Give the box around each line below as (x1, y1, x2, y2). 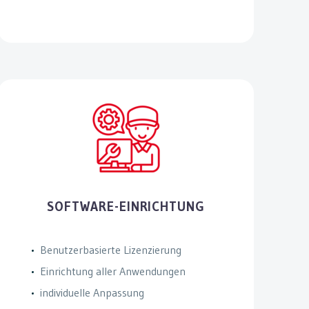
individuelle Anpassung (39, 285, 144, 299)
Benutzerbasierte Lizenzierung (39, 242, 181, 257)
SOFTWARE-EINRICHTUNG (47, 198, 206, 215)
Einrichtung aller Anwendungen (39, 263, 186, 278)
